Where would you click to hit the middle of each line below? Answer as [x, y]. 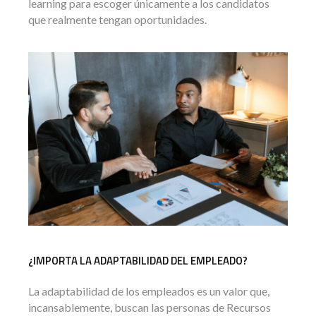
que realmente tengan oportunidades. [117, 20]
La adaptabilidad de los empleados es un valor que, [149, 291]
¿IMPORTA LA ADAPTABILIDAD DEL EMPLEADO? [138, 260]
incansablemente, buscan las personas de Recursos [150, 307]
